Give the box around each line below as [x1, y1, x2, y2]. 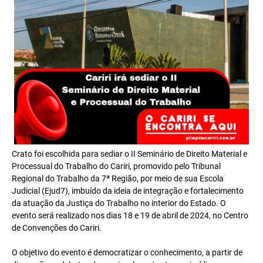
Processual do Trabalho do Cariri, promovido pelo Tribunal [12, 161, 221, 171]
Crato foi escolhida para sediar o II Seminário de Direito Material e [12, 149, 247, 159]
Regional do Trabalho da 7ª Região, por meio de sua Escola [12, 174, 224, 183]
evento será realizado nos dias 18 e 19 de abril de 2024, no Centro [12, 211, 248, 220]
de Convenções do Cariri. [12, 223, 102, 232]
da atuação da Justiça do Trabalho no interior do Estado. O [12, 198, 226, 208]
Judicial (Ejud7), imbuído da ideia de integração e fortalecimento [12, 186, 244, 195]
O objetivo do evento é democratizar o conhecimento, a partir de [12, 248, 242, 257]
